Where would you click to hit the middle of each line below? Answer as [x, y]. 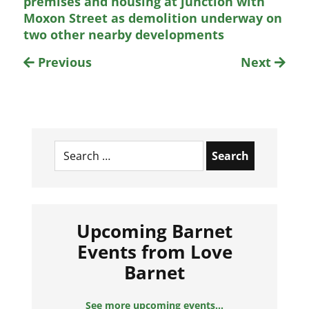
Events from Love [154, 252]
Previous [63, 62]
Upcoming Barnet [154, 231]
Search [70, 142]
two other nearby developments [124, 34]
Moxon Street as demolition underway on [153, 18]
